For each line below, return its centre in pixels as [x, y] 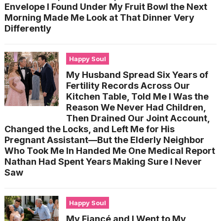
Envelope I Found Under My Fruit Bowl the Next [106, 7]
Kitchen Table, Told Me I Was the [137, 96]
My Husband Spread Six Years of [137, 75]
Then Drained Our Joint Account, [138, 118]
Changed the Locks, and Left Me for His [89, 129]
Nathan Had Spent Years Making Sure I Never [103, 162]
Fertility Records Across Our [128, 86]
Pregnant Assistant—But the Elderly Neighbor [104, 140]
